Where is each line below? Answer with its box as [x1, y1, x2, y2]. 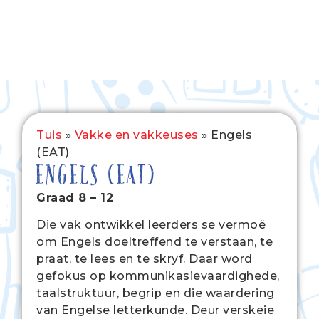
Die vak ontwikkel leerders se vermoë [36, 218, 266, 232]
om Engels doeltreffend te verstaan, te [36, 235, 273, 249]
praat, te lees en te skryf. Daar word [36, 252, 253, 266]
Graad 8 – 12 [36, 190, 114, 204]
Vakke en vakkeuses [74, 127, 199, 142]
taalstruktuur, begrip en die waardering [36, 286, 275, 300]
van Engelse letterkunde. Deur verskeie [36, 303, 275, 318]
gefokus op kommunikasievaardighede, [36, 269, 280, 283]
